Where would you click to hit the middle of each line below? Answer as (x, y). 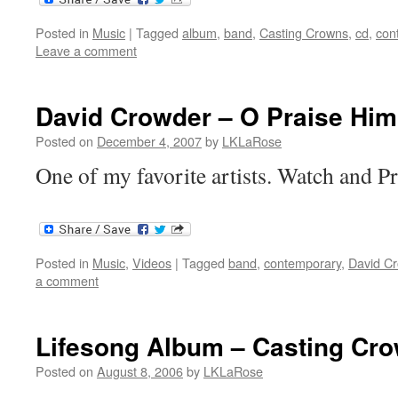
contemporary (302, 263)
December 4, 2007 (149, 141)
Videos (152, 263)
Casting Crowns (304, 33)
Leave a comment (86, 51)
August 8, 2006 (140, 371)
